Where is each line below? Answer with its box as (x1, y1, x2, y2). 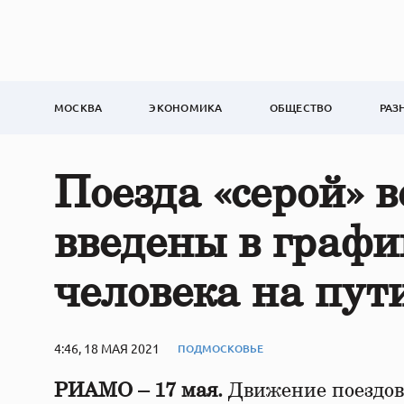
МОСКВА (54, 100, 103, 115)
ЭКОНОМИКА (149, 100, 223, 115)
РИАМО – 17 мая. (54, 381, 223, 400)
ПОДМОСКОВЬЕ (178, 340, 263, 356)
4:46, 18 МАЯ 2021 (54, 340, 160, 356)
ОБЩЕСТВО (269, 100, 333, 115)
